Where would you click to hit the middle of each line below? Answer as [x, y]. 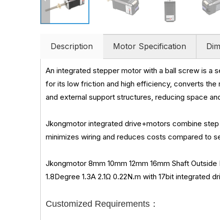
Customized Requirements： [102, 204]
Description [72, 46]
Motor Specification [150, 46]
